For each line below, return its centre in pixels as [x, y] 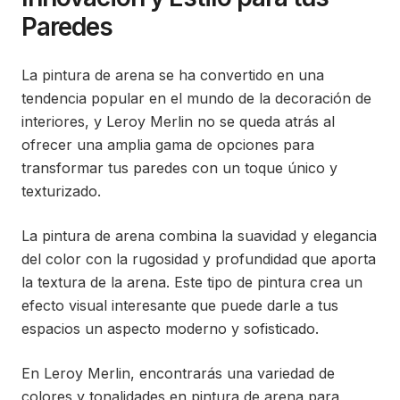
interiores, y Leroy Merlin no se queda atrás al [178, 121]
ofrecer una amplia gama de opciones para [168, 145]
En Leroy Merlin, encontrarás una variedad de [178, 373]
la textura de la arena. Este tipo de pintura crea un [192, 282]
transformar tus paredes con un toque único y [179, 168]
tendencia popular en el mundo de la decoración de [196, 98]
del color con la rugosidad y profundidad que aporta [199, 259]
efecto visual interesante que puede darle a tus [180, 305]
